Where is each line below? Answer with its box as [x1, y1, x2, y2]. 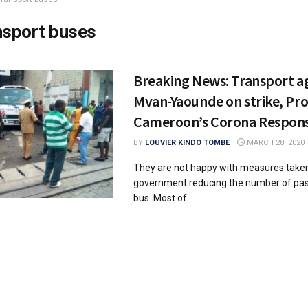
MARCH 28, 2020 [245, 138, 305, 147]
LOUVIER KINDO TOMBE [145, 138, 230, 147]
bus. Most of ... [133, 192, 195, 203]
